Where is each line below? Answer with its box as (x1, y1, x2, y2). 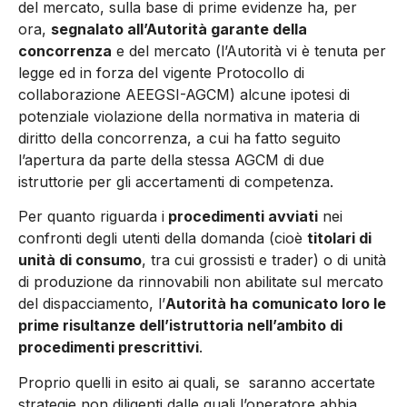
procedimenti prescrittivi (18, 338, 199, 357)
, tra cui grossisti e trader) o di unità (142, 251, 386, 270)
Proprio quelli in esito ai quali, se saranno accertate (18, 372, 375, 392)
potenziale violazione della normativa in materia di (18, 106, 360, 125)
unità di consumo (18, 251, 142, 270)
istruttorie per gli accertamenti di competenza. (18, 172, 333, 191)
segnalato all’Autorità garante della (51, 19, 307, 38)
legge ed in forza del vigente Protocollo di (18, 63, 304, 82)
